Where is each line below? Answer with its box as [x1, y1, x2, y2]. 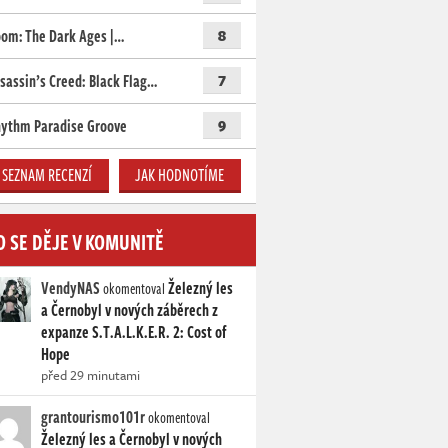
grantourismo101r [41, 405, 145, 430]
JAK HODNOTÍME [135, 163, 225, 188]
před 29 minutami [41, 365, 140, 386]
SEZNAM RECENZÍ [2, 163, 93, 188]
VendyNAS [41, 276, 100, 301]
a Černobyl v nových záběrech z [41, 298, 218, 323]
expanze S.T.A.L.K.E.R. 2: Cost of [41, 320, 227, 345]
